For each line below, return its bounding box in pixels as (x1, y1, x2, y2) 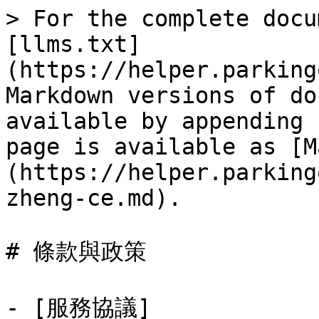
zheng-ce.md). (6, 185, 182, 211)
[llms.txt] (6, 31, 141, 57)
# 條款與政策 (6, 239, 147, 264)
